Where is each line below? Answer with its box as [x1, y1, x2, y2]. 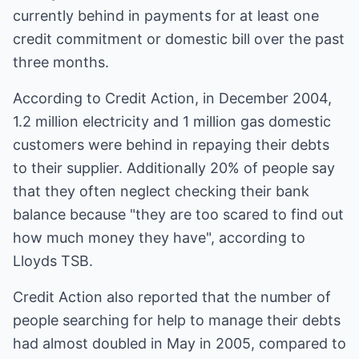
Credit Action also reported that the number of [13, 288, 331, 305]
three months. [13, 54, 109, 71]
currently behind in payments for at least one [13, 7, 319, 24]
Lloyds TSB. [13, 252, 93, 269]
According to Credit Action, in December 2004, [13, 90, 332, 107]
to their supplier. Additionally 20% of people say [13, 159, 335, 176]
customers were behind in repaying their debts [13, 136, 329, 153]
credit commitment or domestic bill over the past [13, 30, 345, 47]
